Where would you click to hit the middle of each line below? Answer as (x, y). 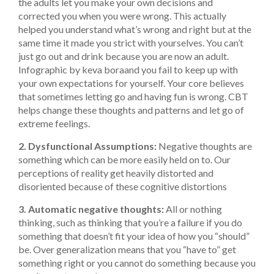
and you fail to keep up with (181, 69)
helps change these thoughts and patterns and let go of (131, 109)
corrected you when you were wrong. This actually (122, 15)
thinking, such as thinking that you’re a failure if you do (130, 222)
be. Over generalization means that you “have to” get (127, 249)
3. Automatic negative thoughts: (91, 209)
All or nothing (193, 209)
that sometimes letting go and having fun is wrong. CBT (133, 96)
